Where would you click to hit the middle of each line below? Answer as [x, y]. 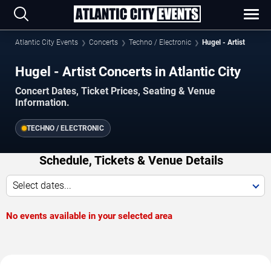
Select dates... [42, 185]
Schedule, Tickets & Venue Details [131, 160]
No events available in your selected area [89, 216]
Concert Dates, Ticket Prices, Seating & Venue [115, 91]
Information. [42, 102]
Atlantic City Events [47, 42]
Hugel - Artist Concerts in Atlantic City [128, 71]
